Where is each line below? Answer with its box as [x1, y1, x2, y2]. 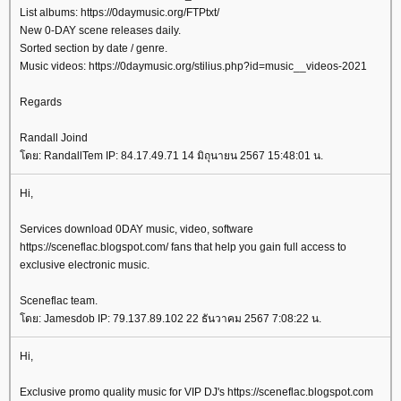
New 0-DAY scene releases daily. [20, 24, 181, 37]
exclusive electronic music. [20, 259, 149, 271]
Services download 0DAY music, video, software [20, 223, 253, 235]
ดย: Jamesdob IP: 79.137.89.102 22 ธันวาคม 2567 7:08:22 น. [20, 312, 321, 325]
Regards [20, 96, 62, 108]
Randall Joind [20, 132, 88, 144]
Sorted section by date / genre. [20, 42, 167, 55]
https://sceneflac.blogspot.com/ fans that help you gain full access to [20, 241, 346, 253]
